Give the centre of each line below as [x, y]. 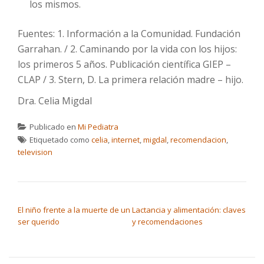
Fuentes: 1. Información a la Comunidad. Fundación [129, 34]
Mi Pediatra [98, 127]
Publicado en [54, 127]
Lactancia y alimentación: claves [189, 210]
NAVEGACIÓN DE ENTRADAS [88, 197]
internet [126, 140]
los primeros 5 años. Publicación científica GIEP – [124, 64]
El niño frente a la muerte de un [74, 210]
